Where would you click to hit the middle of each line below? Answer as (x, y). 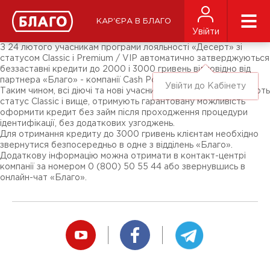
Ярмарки (30, 30)
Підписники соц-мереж (60, 21)
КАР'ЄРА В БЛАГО (133, 21)
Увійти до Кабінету (206, 86)
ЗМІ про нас (37, 13)
